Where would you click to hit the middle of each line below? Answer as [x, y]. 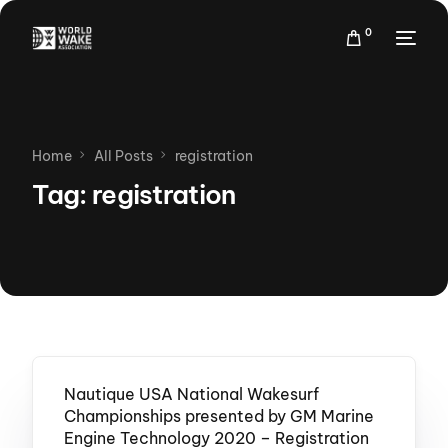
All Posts [124, 156]
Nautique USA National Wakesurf [191, 394]
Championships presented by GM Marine [218, 416]
